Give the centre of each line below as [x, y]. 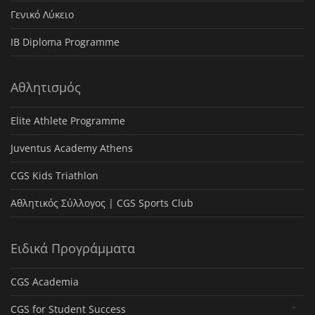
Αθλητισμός [46, 88]
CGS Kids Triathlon [54, 176]
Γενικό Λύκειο [42, 15]
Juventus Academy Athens [72, 148]
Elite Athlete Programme [68, 121]
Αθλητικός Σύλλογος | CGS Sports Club [102, 203]
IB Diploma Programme [65, 42]
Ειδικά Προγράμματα [73, 249]
